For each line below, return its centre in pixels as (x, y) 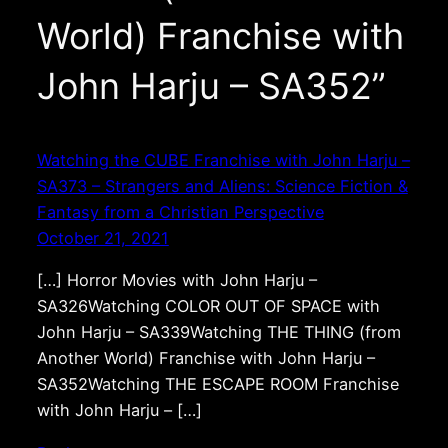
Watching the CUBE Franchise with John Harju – (223, 160)
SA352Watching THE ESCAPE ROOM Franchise (217, 384)
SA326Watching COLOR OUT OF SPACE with (208, 306)
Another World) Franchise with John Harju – (205, 358)
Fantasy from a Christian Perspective (180, 212)
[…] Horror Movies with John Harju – (176, 280)
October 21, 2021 (102, 238)
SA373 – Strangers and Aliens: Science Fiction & (222, 186)
